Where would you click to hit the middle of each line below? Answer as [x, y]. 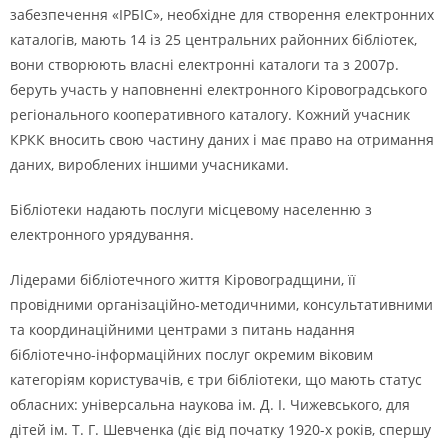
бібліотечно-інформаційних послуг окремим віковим [191, 354]
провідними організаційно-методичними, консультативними [221, 304]
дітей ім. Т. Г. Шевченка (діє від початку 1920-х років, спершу [220, 429]
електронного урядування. [102, 234]
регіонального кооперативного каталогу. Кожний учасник [210, 114]
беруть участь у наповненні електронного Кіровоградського [218, 89]
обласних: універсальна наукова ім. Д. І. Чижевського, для [210, 404]
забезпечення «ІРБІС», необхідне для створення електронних [222, 14]
